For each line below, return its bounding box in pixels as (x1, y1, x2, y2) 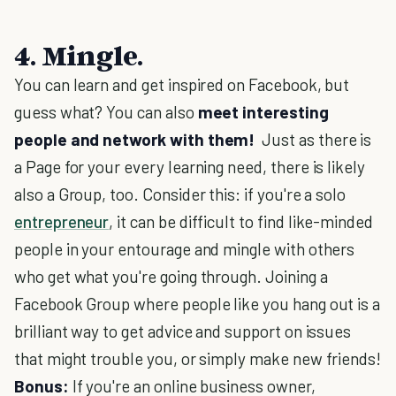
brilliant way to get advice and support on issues (14, 321, 352, 341)
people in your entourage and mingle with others (14, 239, 355, 259)
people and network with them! (14, 129, 255, 149)
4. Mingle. (14, 38, 142, 72)
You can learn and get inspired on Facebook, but (14, 74, 350, 95)
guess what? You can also (14, 102, 198, 122)
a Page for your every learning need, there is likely (14, 156, 366, 177)
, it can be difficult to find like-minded (109, 211, 373, 232)
